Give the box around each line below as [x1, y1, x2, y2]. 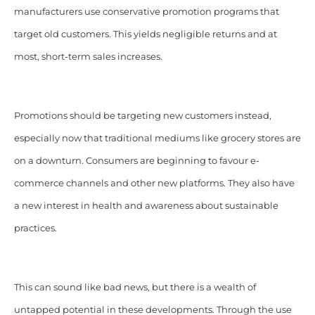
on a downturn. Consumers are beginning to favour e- [13, 155, 259, 166]
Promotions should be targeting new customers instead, [13, 110, 271, 121]
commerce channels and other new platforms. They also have [13, 177, 295, 188]
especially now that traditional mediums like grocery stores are [13, 132, 301, 143]
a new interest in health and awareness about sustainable [13, 200, 278, 211]
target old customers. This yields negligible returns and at [13, 28, 277, 39]
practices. [13, 222, 59, 233]
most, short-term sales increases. [13, 51, 165, 62]
